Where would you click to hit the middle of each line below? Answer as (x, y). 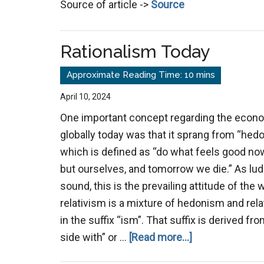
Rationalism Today (135, 51)
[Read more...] (161, 237)
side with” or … (95, 237)
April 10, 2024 (85, 96)
